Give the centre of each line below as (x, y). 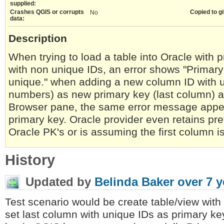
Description (38, 38)
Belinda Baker (134, 182)
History (30, 160)
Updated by (58, 182)
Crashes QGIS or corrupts (47, 12)
